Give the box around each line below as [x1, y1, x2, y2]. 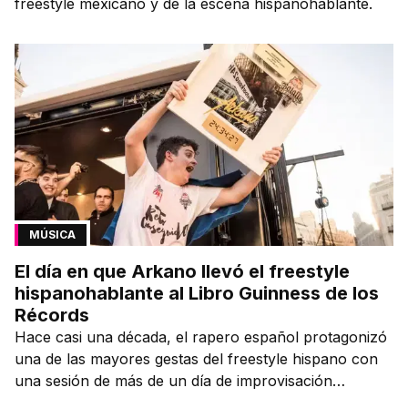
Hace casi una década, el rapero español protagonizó [15, 327, 387, 346]
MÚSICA [29, 227, 76, 241]
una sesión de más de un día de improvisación [15, 371, 332, 390]
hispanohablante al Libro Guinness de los [15, 281, 379, 304]
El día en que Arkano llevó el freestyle [15, 260, 350, 282]
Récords [15, 303, 89, 326]
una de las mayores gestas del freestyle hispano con [15, 349, 378, 368]
